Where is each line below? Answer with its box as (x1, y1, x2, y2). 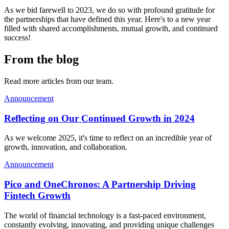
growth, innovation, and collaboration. (4, 143, 127, 152)
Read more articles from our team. (4, 76, 113, 85)
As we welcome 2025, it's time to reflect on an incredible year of (4, 133, 212, 143)
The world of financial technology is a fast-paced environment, (4, 211, 206, 220)
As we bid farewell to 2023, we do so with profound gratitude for (4, 6, 215, 14)
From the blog (4, 52, 79, 66)
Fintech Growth (4, 190, 71, 201)
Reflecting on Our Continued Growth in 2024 (4, 112, 195, 124)
